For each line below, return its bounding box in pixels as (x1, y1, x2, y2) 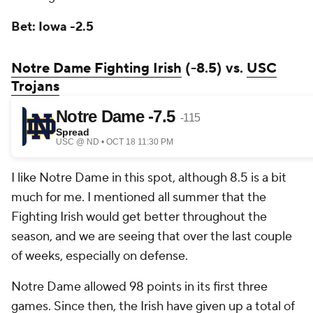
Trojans (11, 78, 59, 96)
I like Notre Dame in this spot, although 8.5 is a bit (11, 170, 286, 186)
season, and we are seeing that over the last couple (11, 228, 292, 245)
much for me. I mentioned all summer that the (11, 189, 266, 205)
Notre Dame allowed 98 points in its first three (11, 279, 268, 295)
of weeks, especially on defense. (11, 248, 191, 264)
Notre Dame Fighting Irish (11, 59, 182, 78)
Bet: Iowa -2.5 (11, 19, 96, 35)
